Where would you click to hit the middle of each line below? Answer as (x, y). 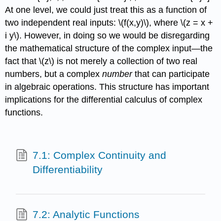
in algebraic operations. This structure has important (107, 87)
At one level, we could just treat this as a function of (106, 10)
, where (165, 22)
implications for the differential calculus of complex (104, 99)
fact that (22, 61)
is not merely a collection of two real (126, 61)
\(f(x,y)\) (134, 22)
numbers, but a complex (54, 74)
